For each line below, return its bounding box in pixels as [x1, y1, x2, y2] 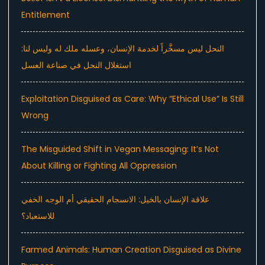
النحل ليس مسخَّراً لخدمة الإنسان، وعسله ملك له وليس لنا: [21, 43, 224, 55]
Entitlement [21, 9, 70, 21]
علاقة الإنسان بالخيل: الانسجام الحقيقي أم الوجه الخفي [21, 193, 209, 206]
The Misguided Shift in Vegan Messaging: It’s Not [21, 143, 219, 156]
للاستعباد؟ [21, 210, 54, 222]
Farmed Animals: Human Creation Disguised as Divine [21, 244, 241, 256]
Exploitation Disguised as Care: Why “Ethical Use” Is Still [21, 93, 244, 105]
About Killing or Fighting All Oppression [21, 160, 177, 172]
